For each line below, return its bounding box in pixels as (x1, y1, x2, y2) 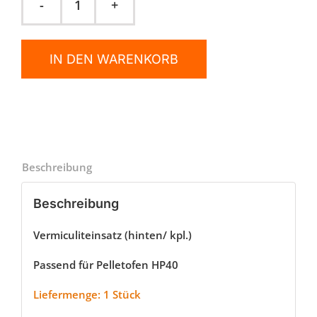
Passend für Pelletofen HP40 (33, 257, 178, 272)
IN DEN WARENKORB (50, 52, 178, 67)
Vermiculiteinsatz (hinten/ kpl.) (33, 227, 192, 242)
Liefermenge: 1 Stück (33, 287, 141, 301)
